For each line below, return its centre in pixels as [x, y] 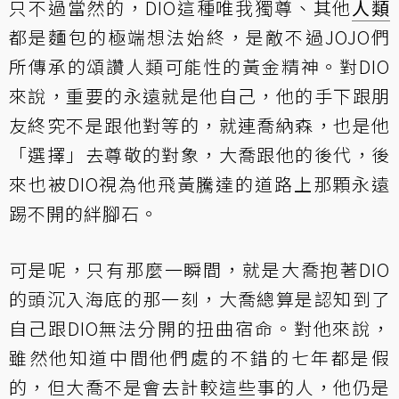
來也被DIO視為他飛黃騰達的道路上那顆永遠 [199, 183]
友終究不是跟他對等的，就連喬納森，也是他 [199, 125]
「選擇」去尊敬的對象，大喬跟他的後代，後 [199, 154]
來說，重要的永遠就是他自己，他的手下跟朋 [199, 95]
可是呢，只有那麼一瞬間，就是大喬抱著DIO [199, 269]
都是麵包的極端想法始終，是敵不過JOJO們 [199, 37]
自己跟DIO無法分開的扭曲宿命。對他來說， [199, 328]
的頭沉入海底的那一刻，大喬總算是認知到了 [199, 298]
